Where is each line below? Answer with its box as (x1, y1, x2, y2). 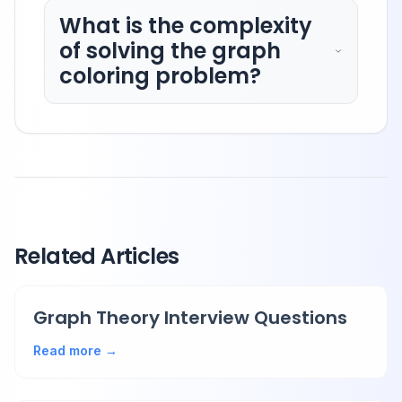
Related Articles (14, 241, 179, 272)
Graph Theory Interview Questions (33, 305, 347, 331)
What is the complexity (59, 11, 312, 41)
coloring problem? (59, 61, 261, 92)
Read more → (33, 343, 118, 359)
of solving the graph (59, 36, 281, 66)
